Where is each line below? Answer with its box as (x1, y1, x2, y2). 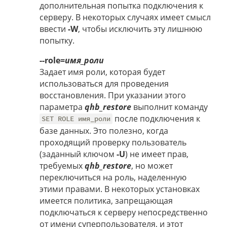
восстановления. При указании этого (40, 89, 186, 101)
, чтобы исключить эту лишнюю (78, 23, 202, 34)
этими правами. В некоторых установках (40, 183, 200, 195)
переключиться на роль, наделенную (40, 171, 186, 183)
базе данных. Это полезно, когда (40, 125, 168, 136)
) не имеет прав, (125, 148, 188, 160)
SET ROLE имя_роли (42, 114, 111, 124)
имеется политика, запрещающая (40, 195, 173, 206)
